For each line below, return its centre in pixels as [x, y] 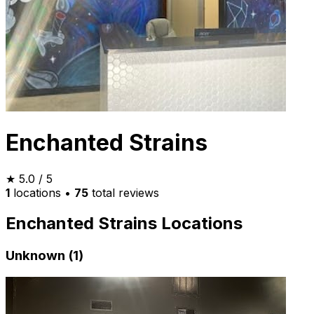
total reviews [124, 192]
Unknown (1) [45, 256]
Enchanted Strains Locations [124, 224]
